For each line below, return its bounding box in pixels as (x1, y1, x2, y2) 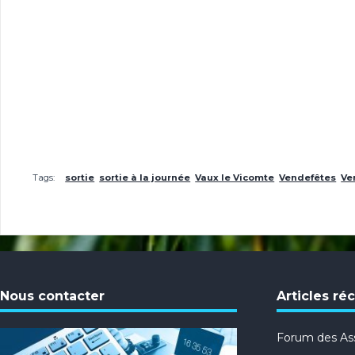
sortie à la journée (99, 172, 191, 184)
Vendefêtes (279, 172, 337, 184)
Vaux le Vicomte (195, 172, 275, 184)
